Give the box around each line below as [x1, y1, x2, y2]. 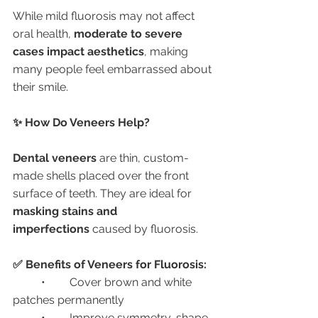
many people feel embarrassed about [13, 62, 214, 76]
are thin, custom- [97, 151, 189, 165]
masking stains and [13, 204, 120, 218]
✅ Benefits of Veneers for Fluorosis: [13, 258, 207, 271]
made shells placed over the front [13, 169, 192, 182]
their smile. [13, 80, 68, 94]
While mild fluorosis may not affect [13, 9, 197, 23]
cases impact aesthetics [13, 45, 144, 58]
